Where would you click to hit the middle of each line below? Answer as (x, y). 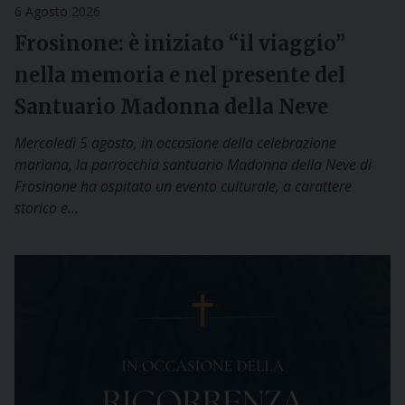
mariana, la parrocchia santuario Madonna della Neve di (193, 165)
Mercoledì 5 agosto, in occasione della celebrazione (175, 143)
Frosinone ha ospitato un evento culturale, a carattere (183, 186)
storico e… (47, 208)
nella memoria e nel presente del (180, 75)
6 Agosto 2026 (57, 11)
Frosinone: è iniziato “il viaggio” (180, 43)
